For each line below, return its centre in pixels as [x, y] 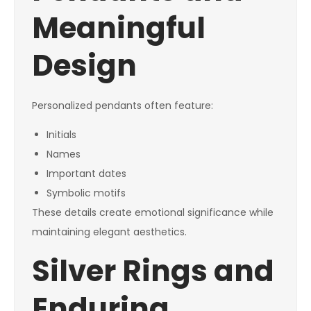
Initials [61, 135]
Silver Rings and [153, 271]
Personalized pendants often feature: [123, 106]
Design [84, 66]
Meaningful [119, 28]
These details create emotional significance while [153, 213]
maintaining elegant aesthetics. [109, 232]
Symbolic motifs [86, 193]
